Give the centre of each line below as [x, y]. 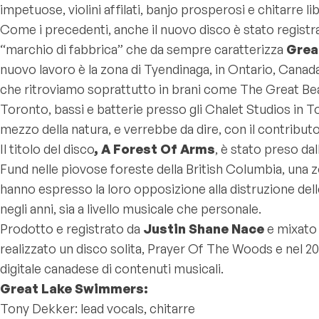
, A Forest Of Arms [155, 149]
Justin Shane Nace [204, 229]
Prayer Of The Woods [210, 249]
